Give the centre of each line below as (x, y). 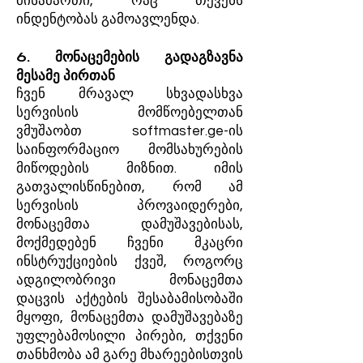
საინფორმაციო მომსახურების (130, 150)
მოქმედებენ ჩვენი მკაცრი (130, 243)
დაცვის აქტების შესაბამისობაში (130, 299)
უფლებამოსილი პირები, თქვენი (130, 336)
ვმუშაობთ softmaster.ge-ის (130, 131)
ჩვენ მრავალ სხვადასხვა (130, 94)
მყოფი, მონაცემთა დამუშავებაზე (130, 318)
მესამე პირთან (66, 76)
